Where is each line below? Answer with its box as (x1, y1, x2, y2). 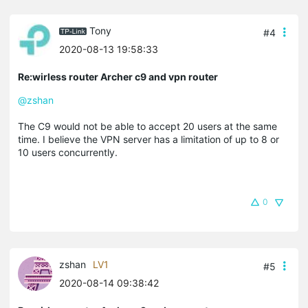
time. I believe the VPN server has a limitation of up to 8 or (18, 133, 279, 145)
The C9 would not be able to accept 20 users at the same (18, 120, 277, 132)
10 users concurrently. (18, 146, 118, 158)
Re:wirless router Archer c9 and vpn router (18, 70, 218, 82)
